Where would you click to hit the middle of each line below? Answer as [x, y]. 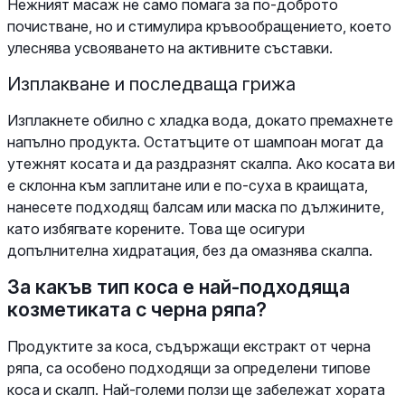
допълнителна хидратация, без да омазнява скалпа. [190, 250]
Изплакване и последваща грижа [151, 84]
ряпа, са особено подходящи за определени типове [189, 367]
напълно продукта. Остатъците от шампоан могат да [195, 141]
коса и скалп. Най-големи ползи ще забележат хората [196, 389]
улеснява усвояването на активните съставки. [170, 47]
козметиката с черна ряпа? [137, 309]
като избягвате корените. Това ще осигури [156, 228]
